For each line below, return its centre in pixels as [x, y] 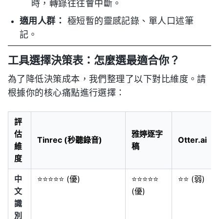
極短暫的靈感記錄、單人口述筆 [129, 21]
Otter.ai [192, 140]
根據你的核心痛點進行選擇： [66, 93]
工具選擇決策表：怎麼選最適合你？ [94, 60]
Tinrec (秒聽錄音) [70, 140]
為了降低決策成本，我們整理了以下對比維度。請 [107, 79]
